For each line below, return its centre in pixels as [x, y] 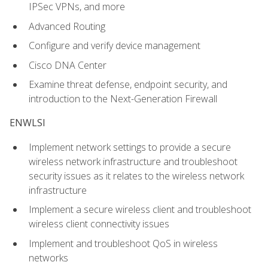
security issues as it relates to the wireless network [136, 176]
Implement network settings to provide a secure [130, 147]
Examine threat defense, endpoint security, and [128, 85]
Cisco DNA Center [68, 65]
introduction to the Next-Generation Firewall [123, 99]
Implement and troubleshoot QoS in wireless [123, 243]
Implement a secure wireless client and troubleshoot [140, 210]
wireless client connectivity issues [99, 224]
